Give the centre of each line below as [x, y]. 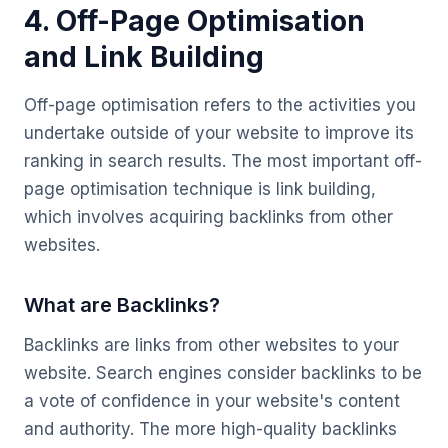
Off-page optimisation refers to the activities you [220, 105]
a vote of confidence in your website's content [212, 401]
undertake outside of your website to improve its [219, 133]
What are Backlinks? [122, 305]
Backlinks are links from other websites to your [211, 345]
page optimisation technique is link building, [200, 189]
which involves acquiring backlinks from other [208, 217]
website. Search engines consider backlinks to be [223, 373]
